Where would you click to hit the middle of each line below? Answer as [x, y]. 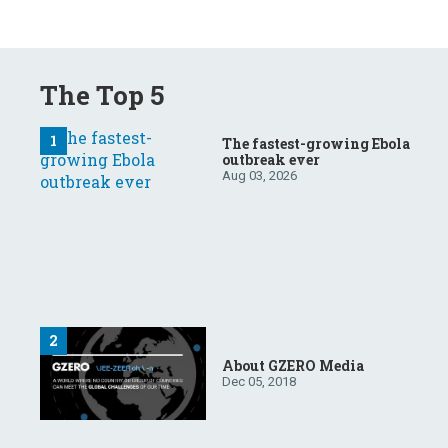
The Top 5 [102, 94]
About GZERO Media [293, 365]
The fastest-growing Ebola [316, 144]
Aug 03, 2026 [259, 176]
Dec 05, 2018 [259, 381]
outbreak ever [271, 160]
